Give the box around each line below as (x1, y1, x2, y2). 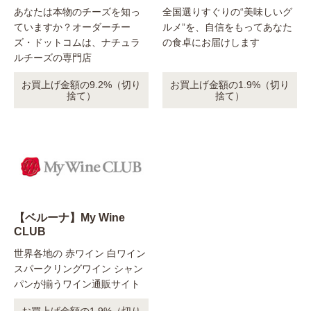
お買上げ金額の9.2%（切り (22, 79, 141, 91)
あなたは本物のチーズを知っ (14, 6, 140, 18)
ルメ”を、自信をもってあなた (162, 22, 292, 33)
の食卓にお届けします (162, 37, 260, 49)
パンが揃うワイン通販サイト (14, 278, 140, 290)
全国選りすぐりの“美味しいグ (162, 6, 292, 18)
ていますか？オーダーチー (14, 22, 131, 33)
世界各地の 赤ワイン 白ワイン (14, 248, 146, 260)
